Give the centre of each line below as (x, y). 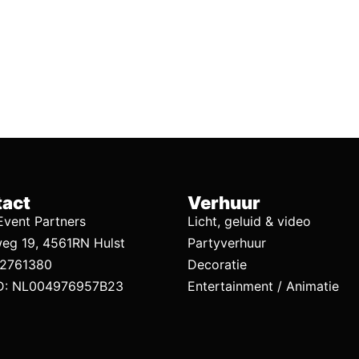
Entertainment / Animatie (263, 286)
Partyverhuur (227, 242)
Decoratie (217, 264)
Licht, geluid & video (249, 221)
